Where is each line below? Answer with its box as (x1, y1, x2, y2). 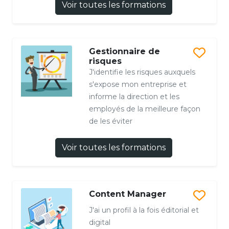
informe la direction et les (88, 92, 179, 102)
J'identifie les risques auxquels (88, 67, 195, 77)
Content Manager (88, 189, 166, 199)
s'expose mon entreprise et (88, 80, 187, 89)
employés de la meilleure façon (88, 104, 200, 114)
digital (88, 218, 110, 227)
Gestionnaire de (88, 47, 160, 57)
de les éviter (88, 117, 132, 126)
